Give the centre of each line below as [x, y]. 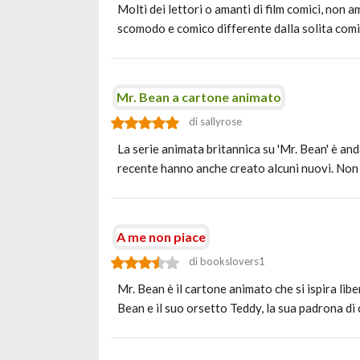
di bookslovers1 [227, 261]
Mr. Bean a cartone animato [199, 97]
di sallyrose [215, 121]
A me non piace [161, 237]
